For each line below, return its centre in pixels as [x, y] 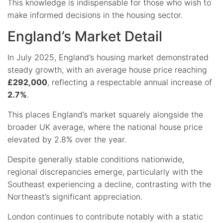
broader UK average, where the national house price [105, 127]
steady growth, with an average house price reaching [107, 69]
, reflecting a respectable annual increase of [130, 82]
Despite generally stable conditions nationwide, [96, 159]
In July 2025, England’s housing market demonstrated [108, 57]
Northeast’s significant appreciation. [75, 196]
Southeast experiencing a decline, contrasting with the [109, 184]
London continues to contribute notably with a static [105, 216]
